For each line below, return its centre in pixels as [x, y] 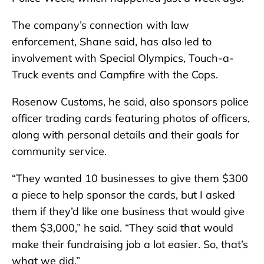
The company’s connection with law [100, 25]
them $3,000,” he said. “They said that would [123, 228]
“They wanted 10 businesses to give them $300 [130, 179]
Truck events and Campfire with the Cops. [115, 75]
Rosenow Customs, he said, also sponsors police [130, 102]
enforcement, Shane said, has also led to [112, 42]
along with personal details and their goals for [126, 135]
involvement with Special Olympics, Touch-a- [123, 58]
